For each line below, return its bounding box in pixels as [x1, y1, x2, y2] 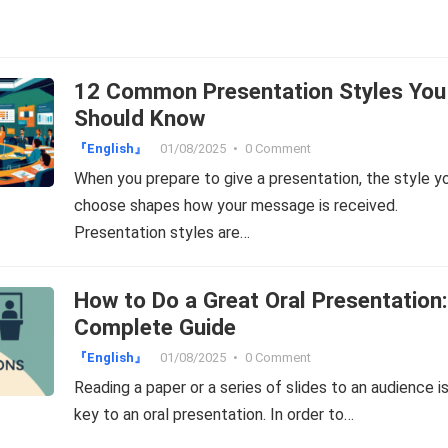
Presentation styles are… [74, 223, 250, 242]
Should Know [74, 105, 205, 131]
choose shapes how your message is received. [74, 196, 398, 215]
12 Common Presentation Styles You [74, 78, 446, 104]
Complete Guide [74, 314, 236, 340]
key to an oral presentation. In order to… [74, 405, 354, 424]
